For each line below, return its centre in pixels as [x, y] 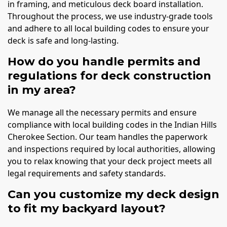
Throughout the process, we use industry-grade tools [110, 16]
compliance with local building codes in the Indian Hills [112, 124]
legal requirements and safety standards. [87, 173]
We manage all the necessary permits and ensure [102, 112]
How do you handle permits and [104, 61]
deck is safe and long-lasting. [63, 40]
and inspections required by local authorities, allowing [111, 149]
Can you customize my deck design [113, 194]
